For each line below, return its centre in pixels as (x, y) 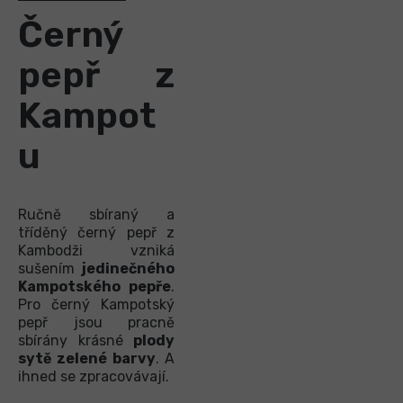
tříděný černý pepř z (96, 233)
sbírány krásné (71, 341)
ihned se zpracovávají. (94, 377)
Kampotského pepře (94, 287)
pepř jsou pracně (96, 323)
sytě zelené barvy (87, 359)
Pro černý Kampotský (96, 305)
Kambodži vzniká (96, 251)
